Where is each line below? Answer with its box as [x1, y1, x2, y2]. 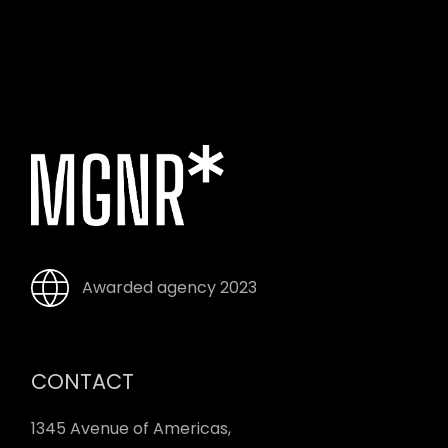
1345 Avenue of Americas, [31, 416, 232, 440]
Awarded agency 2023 [82, 275, 258, 299]
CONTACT [31, 366, 135, 396]
